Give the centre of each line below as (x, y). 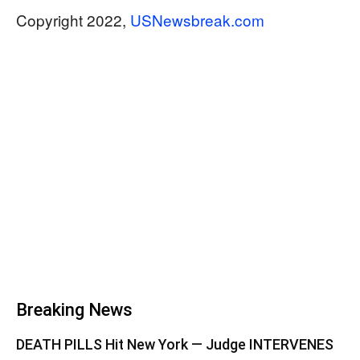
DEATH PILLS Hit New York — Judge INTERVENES (175, 344)
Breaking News (74, 309)
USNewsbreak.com (197, 19)
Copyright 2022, (73, 19)
